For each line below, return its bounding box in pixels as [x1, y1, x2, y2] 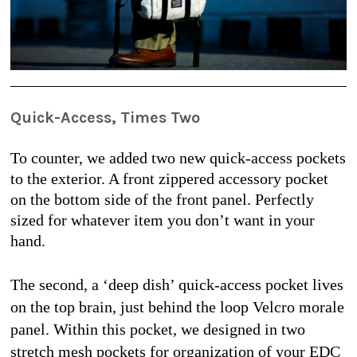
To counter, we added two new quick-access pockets [10, 148, 346, 167]
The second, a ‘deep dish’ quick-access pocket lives [10, 275, 343, 293]
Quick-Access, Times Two [10, 108, 200, 127]
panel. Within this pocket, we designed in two [10, 320, 305, 338]
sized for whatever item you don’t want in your [10, 210, 315, 229]
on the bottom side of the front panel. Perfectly [10, 190, 314, 208]
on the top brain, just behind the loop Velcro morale [10, 297, 344, 316]
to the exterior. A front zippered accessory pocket [10, 169, 328, 187]
